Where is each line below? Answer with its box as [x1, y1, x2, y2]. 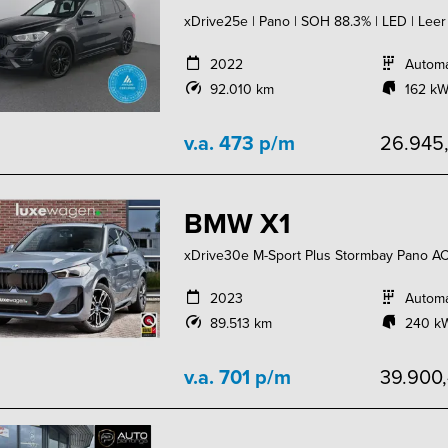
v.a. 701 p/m [184, 362, 292, 392]
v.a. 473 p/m [184, 128, 296, 158]
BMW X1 [184, 203, 292, 244]
